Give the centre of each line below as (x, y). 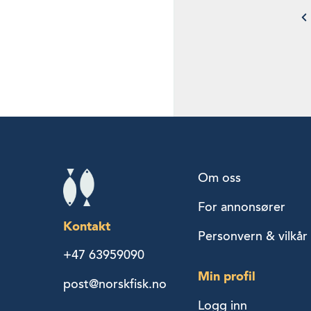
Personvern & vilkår (252, 236)
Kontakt (87, 226)
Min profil (226, 276)
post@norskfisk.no (115, 284)
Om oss (219, 177)
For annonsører (241, 207)
